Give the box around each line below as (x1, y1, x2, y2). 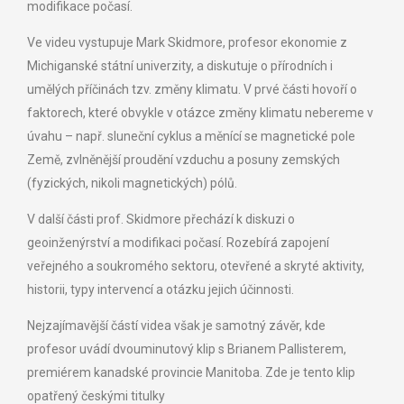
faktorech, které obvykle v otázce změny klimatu (27, 105, 305, 120)
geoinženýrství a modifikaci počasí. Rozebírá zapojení (27, 234, 329, 250)
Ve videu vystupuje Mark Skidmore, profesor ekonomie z (27, 34, 347, 50)
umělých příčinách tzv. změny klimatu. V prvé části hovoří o (27, 81, 357, 96)
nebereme (305, 105, 367, 120)
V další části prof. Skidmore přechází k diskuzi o (27, 211, 295, 226)
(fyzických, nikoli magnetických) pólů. (27, 175, 240, 190)
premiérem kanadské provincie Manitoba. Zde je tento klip (27, 364, 355, 380)
